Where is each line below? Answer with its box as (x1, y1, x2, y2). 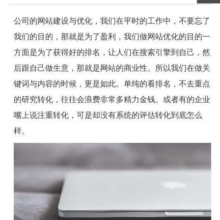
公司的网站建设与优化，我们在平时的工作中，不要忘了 (13, 16, 210, 25)
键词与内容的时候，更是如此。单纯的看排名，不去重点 (13, 79, 210, 88)
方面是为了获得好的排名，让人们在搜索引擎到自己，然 (13, 48, 210, 56)
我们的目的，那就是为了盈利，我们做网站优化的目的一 (13, 32, 210, 41)
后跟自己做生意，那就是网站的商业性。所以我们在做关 (13, 63, 210, 72)
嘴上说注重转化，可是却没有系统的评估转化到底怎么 (13, 110, 202, 119)
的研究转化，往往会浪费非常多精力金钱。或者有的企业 (13, 95, 210, 104)
